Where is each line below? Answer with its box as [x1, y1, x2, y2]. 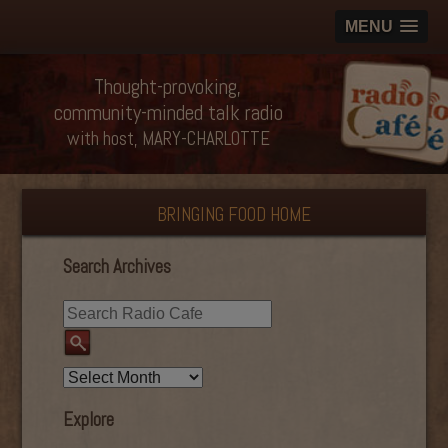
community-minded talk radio [53, 99, 283, 126]
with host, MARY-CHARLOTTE [66, 126, 270, 151]
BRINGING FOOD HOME [157, 202, 311, 227]
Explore [62, 408, 114, 433]
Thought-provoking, [94, 73, 242, 100]
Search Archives [62, 254, 171, 279]
